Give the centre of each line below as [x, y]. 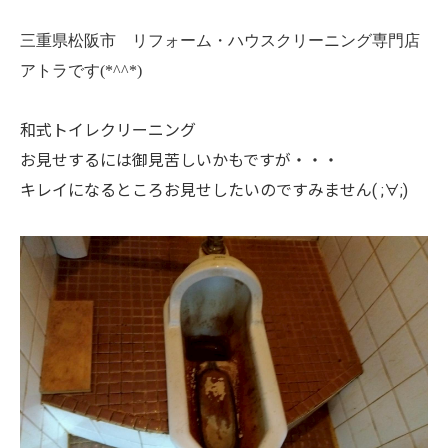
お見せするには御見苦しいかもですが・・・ [179, 160]
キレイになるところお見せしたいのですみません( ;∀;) [214, 190]
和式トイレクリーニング [108, 130]
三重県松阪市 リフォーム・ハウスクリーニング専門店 [220, 40]
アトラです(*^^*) [81, 70]
